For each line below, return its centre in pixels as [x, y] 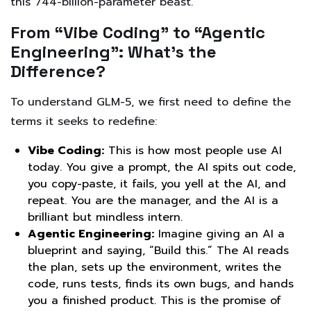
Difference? [58, 72]
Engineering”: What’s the [114, 52]
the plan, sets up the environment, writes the [154, 268]
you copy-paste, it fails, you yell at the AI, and [157, 184]
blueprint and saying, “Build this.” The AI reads [158, 251]
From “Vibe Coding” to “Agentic [138, 33]
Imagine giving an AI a [219, 234]
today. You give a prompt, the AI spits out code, [162, 168]
